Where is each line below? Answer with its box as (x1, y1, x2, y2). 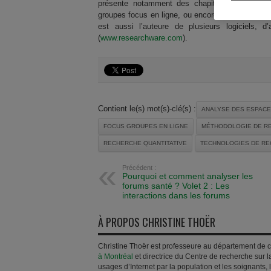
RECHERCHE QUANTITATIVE (103, 140, 187, 146)
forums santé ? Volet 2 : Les (122, 181, 229, 191)
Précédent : (122, 164, 156, 171)
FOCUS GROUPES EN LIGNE (103, 123, 188, 129)
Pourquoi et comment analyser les (122, 171, 253, 181)
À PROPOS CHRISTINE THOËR (98, 214, 215, 230)
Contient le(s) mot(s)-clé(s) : (98, 104, 196, 113)
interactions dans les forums (122, 191, 230, 200)
